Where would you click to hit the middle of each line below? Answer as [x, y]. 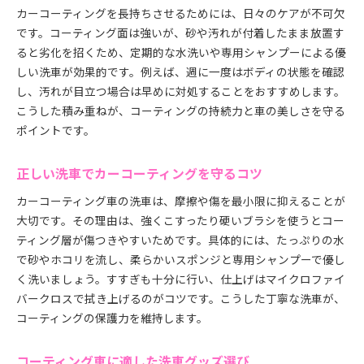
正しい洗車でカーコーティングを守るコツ [139, 173]
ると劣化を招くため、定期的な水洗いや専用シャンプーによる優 [181, 52]
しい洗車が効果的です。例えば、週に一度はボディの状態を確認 [180, 71]
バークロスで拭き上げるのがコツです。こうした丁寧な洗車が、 [181, 298]
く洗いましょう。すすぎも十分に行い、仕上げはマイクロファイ [181, 279]
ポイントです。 [56, 130]
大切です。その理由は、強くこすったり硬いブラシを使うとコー [180, 220]
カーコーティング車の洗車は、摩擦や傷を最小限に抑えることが [181, 201]
